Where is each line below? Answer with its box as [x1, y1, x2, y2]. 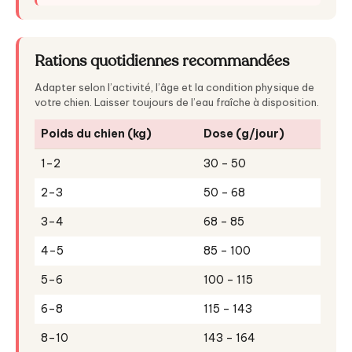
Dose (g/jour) [203, 126, 284, 141]
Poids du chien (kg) [41, 126, 152, 141]
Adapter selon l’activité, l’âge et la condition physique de [35, 81, 314, 94]
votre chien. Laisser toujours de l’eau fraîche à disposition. [35, 96, 319, 109]
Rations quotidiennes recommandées [35, 50, 289, 72]
